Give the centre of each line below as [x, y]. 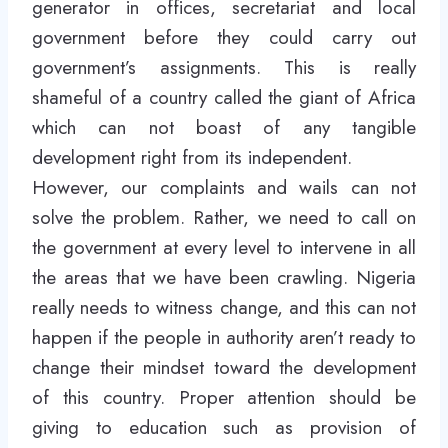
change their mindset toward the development [224, 367]
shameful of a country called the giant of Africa [224, 97]
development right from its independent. [195, 157]
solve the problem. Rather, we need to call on [224, 217]
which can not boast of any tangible [224, 127]
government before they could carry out [224, 37]
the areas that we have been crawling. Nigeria [224, 277]
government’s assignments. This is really [224, 67]
